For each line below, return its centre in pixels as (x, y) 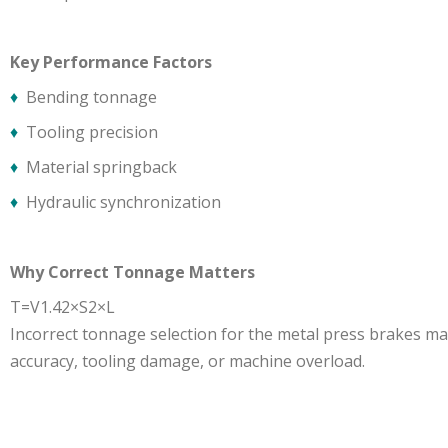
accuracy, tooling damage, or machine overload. (187, 361)
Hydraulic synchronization (123, 202)
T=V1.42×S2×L (62, 307)
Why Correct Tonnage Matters (132, 272)
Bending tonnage (91, 97)
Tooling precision (90, 132)
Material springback (101, 167)
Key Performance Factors (111, 62)
